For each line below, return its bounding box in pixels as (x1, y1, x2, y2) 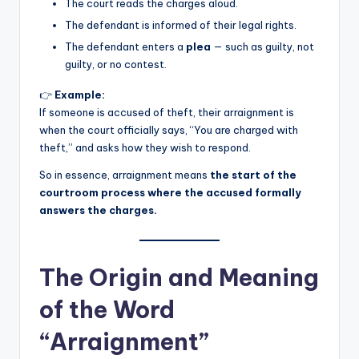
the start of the (210, 168, 296, 182)
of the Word (39, 294, 175, 325)
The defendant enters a (65, 40, 186, 54)
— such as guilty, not (211, 40, 314, 54)
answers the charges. (39, 204, 157, 217)
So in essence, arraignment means (39, 168, 210, 182)
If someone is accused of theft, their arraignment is (39, 106, 294, 119)
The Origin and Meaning (39, 262, 319, 292)
